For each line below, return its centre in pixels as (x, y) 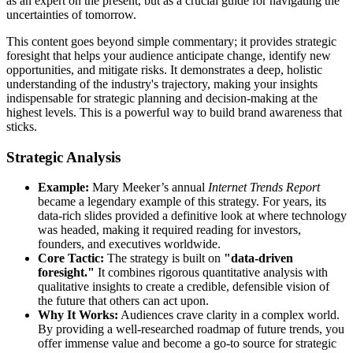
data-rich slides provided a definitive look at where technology (192, 216)
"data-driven (258, 258)
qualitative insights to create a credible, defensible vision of (184, 287)
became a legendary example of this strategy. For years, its (182, 202)
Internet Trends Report (264, 188)
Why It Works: (78, 315)
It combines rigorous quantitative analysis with (211, 273)
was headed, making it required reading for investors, (169, 230)
